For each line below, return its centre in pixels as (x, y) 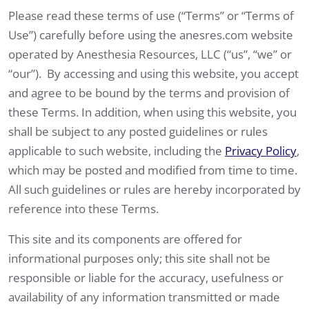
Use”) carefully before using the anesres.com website (151, 34)
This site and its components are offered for (125, 239)
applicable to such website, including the (117, 150)
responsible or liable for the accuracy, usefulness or (146, 277)
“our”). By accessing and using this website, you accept (153, 73)
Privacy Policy (261, 150)
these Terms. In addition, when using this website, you (152, 112)
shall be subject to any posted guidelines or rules (138, 131)
